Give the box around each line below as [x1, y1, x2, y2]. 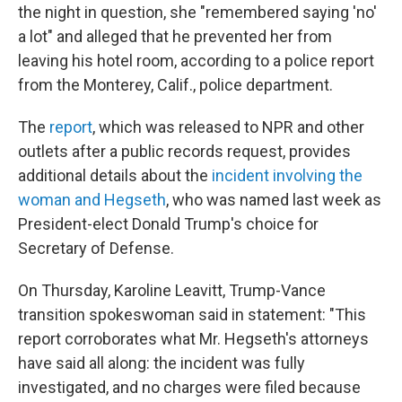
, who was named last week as [166, 190, 381, 209]
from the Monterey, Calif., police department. [18, 75, 333, 94]
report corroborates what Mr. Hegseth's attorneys [18, 329, 369, 348]
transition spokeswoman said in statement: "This [18, 305, 366, 324]
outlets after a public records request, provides [18, 142, 351, 161]
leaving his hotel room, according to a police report [18, 51, 374, 70]
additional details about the [18, 166, 212, 185]
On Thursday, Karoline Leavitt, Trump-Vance [18, 281, 326, 300]
